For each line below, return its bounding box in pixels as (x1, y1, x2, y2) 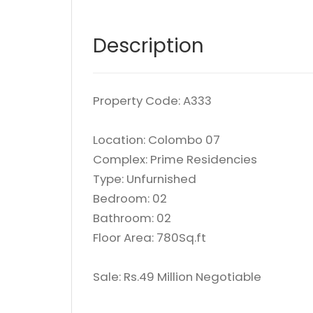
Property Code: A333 (93, 92, 212, 109)
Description (93, 32, 204, 59)
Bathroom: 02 (93, 210, 171, 226)
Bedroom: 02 (93, 190, 167, 207)
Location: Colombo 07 (93, 131, 220, 148)
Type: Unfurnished (93, 170, 196, 187)
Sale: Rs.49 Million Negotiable (93, 268, 261, 285)
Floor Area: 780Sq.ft (93, 229, 206, 246)
